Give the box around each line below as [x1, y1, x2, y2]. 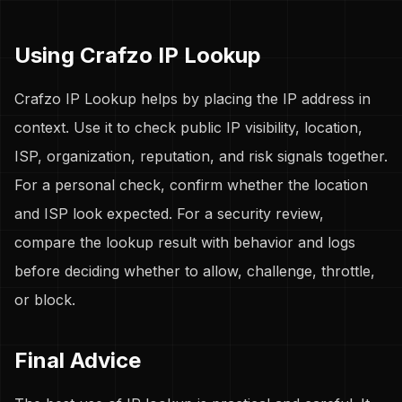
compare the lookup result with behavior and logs [14, 233, 355, 251]
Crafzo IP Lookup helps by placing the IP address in [14, 90, 371, 108]
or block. [14, 291, 75, 309]
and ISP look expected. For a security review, [14, 205, 324, 223]
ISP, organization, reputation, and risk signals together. [14, 147, 388, 165]
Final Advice [14, 347, 141, 373]
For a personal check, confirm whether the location [14, 176, 368, 194]
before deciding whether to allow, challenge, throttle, [14, 262, 375, 280]
